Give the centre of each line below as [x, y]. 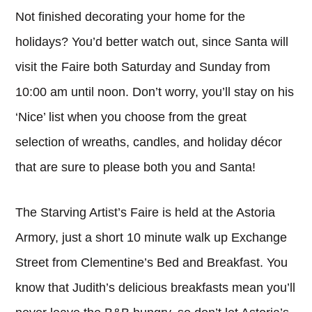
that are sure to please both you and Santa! [136, 167]
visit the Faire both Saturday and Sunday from [143, 67]
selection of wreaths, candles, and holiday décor [149, 142]
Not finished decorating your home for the [131, 16]
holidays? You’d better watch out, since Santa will [152, 41]
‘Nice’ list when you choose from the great [131, 117]
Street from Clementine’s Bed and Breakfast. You [152, 262]
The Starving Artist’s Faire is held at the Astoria [146, 212]
